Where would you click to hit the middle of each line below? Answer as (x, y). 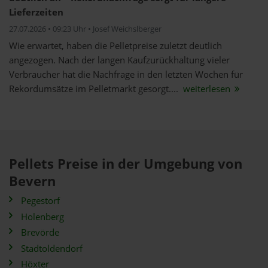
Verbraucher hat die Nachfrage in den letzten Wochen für (126, 74)
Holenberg (42, 217)
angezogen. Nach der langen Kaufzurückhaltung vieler (119, 60)
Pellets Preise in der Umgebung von (126, 164)
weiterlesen (207, 89)
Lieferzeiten (36, 12)
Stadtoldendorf (52, 248)
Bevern (32, 181)
